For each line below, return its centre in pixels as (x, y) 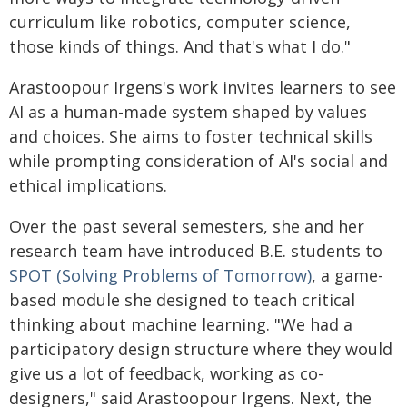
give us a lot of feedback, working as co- (166, 373)
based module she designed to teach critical (182, 300)
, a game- (347, 275)
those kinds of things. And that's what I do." (180, 46)
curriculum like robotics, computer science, (180, 22)
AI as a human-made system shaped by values (188, 112)
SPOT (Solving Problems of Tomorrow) (160, 275)
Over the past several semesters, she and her (187, 226)
